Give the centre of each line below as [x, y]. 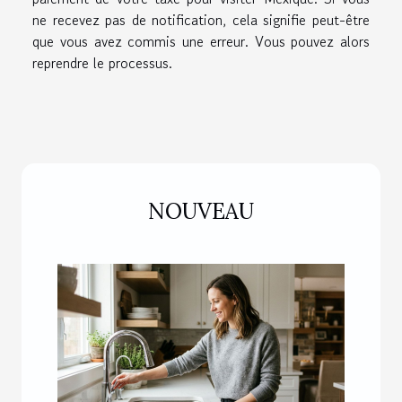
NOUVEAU [201, 211]
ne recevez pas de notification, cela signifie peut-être [201, 19]
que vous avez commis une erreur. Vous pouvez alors [201, 41]
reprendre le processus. [102, 62]
